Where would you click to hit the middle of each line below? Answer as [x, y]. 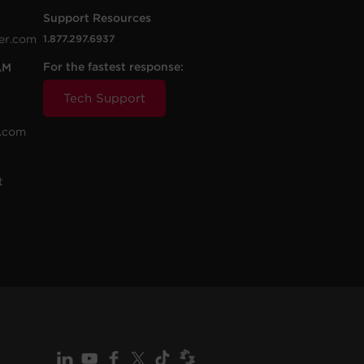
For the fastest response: [114, 67]
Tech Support [105, 98]
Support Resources [97, 18]
